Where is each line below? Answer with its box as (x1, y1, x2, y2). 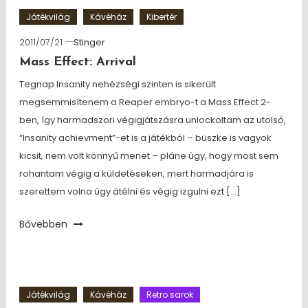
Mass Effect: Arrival (19, 56, 136, 69)
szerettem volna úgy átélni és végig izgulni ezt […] (19, 185, 241, 198)
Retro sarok (146, 289, 193, 300)
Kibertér (146, 11, 177, 23)
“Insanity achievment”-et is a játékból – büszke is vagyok (19, 131, 272, 144)
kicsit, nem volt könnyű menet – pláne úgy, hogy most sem (19, 149, 278, 162)
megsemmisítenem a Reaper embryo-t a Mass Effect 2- (19, 96, 271, 109)
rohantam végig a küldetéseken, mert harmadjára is (19, 167, 254, 180)
